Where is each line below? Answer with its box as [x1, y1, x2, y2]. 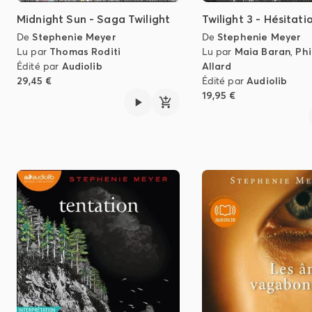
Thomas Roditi [49, 45, 121, 58]
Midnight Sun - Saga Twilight [17, 11, 171, 26]
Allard [201, 59, 232, 72]
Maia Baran [234, 45, 291, 58]
